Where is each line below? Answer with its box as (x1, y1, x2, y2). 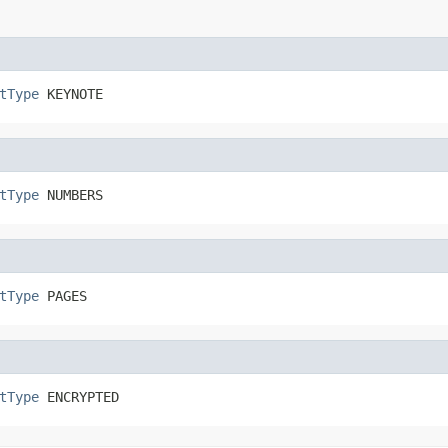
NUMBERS (39, 186, 103, 203)
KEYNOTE (39, 85, 103, 102)
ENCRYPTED (39, 388, 119, 405)
